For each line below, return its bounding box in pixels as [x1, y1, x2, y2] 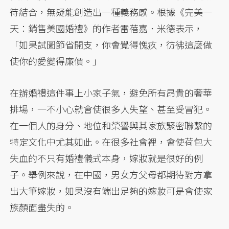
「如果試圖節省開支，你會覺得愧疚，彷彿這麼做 [10, 37, 213, 51]
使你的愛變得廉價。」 [10, 54, 102, 67]
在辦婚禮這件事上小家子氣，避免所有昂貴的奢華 [10, 85, 213, 99]
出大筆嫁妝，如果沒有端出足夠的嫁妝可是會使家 [10, 184, 213, 197]
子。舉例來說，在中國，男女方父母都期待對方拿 [10, 167, 213, 181]
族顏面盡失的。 [10, 200, 75, 214]
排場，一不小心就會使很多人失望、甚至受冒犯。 [10, 102, 213, 116]
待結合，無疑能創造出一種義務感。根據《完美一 [10, 5, 213, 18]
